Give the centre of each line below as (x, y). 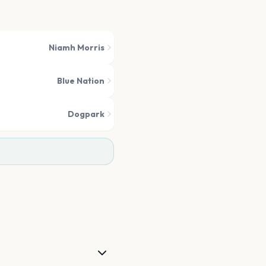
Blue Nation (81, 81)
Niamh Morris (77, 47)
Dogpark (86, 114)
